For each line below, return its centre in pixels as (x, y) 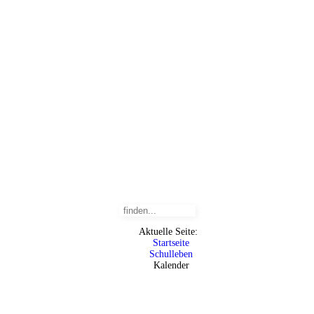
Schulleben (171, 254)
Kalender (171, 265)
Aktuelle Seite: (171, 232)
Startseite (171, 243)
